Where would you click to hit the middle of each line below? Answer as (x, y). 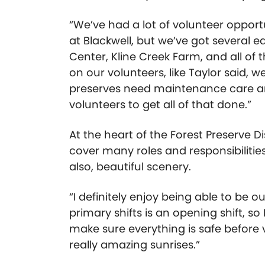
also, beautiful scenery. (130, 167)
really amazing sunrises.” (135, 245)
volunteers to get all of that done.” (160, 105)
